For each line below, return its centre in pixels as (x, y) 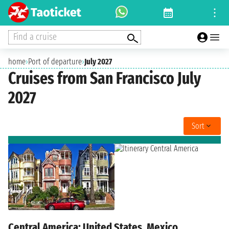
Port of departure (55, 62)
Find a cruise (35, 37)
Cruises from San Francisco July (105, 78)
